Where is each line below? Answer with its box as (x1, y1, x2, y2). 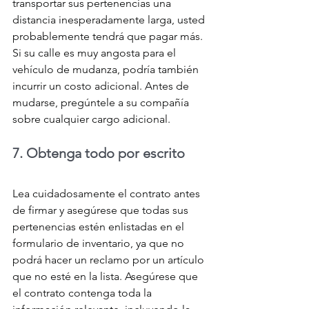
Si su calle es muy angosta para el (12, 46, 179, 60)
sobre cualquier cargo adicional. (12, 112, 170, 126)
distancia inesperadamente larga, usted (12, 13, 208, 27)
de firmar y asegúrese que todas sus (12, 203, 191, 217)
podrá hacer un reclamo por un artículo (12, 253, 207, 267)
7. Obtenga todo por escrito (12, 145, 185, 162)
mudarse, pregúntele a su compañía (12, 96, 192, 110)
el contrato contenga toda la (12, 286, 154, 300)
